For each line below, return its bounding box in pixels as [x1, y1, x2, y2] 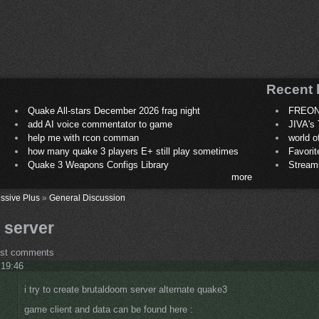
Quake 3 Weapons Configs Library [27, 159, 169, 171]
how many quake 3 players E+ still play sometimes [27, 146, 239, 157]
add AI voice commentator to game [27, 119, 172, 130]
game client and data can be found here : [24, 304, 193, 315]
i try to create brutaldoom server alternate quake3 [24, 284, 227, 296]
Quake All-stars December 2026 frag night [27, 105, 200, 117]
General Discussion [49, 193, 125, 203]
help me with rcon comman [27, 132, 139, 144]
